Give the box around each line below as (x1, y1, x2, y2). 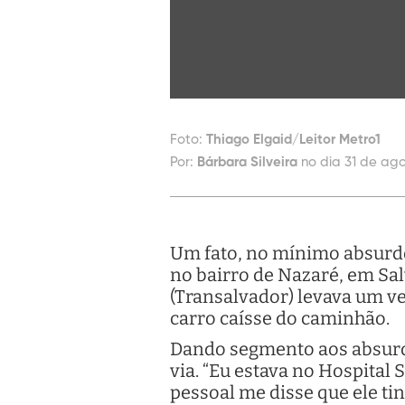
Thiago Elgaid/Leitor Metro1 (206, 133, 381, 147)
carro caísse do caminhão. (170, 307, 390, 330)
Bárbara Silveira (197, 155, 297, 170)
